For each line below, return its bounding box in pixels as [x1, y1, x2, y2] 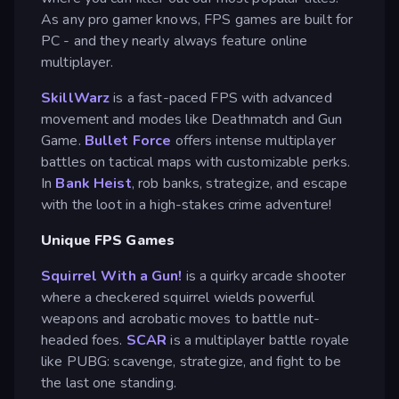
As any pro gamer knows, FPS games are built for [41, 9, 354, 29]
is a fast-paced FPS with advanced [110, 87, 332, 108]
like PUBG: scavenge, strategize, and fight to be [41, 351, 342, 371]
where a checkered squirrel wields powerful [41, 287, 315, 307]
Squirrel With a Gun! [41, 265, 183, 286]
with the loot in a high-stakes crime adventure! [41, 194, 332, 215]
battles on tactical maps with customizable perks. [41, 151, 351, 172]
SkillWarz [41, 87, 110, 108]
